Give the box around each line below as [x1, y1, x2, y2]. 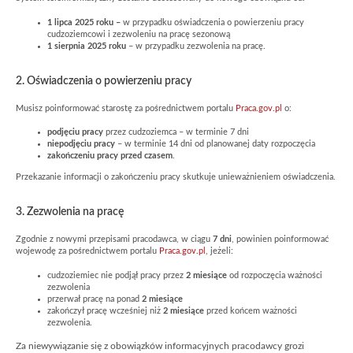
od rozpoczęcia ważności [227, 272, 322, 281]
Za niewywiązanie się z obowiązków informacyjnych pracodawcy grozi [16, 341, 304, 351]
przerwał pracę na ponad [47, 295, 142, 304]
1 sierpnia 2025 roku [47, 42, 126, 50]
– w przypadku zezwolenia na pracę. [126, 42, 266, 50]
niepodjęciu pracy [47, 140, 115, 149]
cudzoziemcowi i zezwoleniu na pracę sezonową [47, 30, 230, 39]
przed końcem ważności [204, 307, 297, 316]
